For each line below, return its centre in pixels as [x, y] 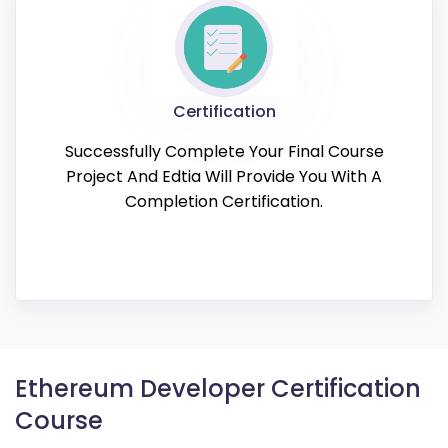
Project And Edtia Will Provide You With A [224, 176]
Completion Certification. [224, 201]
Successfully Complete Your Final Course [224, 151]
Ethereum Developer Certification [218, 388]
